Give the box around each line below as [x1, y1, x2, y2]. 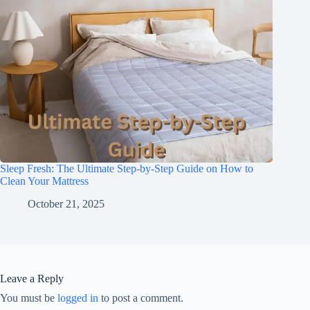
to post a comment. [98, 292, 183, 304]
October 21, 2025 [28, 198, 104, 210]
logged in [57, 292, 98, 304]
